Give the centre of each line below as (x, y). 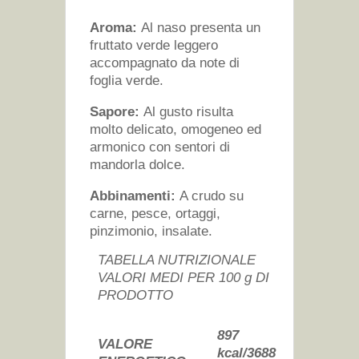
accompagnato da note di (164, 63)
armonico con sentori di (159, 147)
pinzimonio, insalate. (151, 232)
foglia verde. (126, 81)
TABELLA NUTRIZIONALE (176, 260)
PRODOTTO (135, 296)
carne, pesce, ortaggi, (155, 214)
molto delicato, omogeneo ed (175, 130)
